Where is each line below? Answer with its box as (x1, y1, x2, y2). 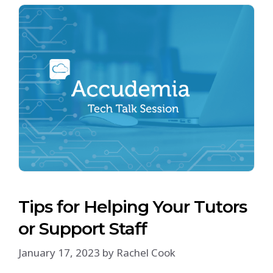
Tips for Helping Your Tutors (18, 196, 247, 217)
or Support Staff (18, 218, 147, 239)
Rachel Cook (116, 245, 175, 260)
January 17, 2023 (18, 245, 100, 260)
